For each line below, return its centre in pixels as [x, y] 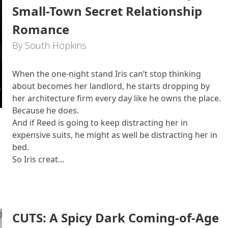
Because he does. [46, 110]
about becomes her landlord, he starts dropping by [111, 86]
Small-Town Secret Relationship [107, 11]
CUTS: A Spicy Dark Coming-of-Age [116, 218]
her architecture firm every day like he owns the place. [117, 98]
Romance [41, 29]
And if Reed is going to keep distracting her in [100, 123]
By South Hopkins [49, 45]
